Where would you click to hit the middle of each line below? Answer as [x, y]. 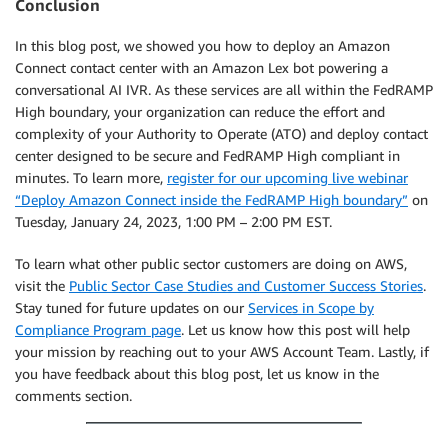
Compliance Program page [98, 329]
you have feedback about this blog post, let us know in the [197, 373]
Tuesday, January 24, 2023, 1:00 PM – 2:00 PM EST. [173, 221]
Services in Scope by [311, 307]
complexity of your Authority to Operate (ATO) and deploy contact [221, 133]
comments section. [73, 395]
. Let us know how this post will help [295, 329]
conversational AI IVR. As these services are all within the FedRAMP [224, 89]
